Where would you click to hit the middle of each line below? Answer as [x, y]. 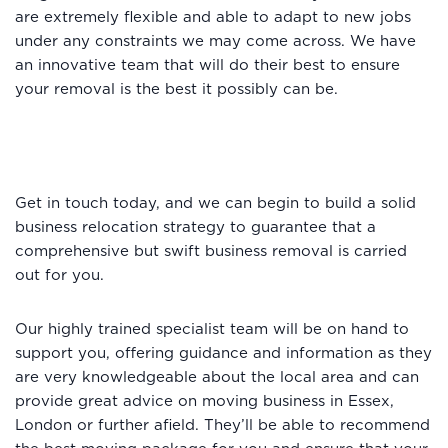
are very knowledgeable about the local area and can [217, 377]
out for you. [62, 275]
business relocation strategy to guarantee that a [195, 227]
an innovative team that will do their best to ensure [207, 65]
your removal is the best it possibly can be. [176, 89]
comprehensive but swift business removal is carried [211, 251]
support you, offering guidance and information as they [223, 353]
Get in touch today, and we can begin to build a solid [215, 203]
